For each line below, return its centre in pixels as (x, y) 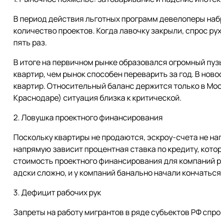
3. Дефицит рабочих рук (57, 192)
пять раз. (30, 42)
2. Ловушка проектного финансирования (88, 117)
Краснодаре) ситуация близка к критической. (97, 98)
